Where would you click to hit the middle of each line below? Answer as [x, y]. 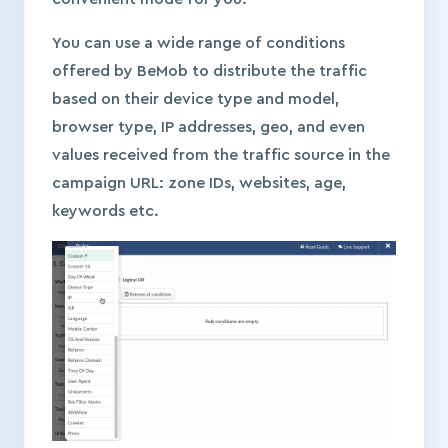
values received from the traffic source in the [221, 155]
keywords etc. [107, 211]
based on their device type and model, [195, 99]
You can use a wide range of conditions [198, 43]
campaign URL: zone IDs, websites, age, [199, 183]
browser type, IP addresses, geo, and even [208, 127]
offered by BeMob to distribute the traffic [209, 71]
